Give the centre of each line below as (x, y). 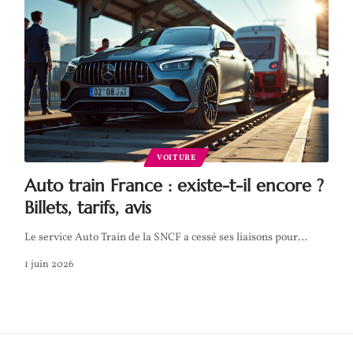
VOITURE (176, 157)
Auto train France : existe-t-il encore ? (174, 185)
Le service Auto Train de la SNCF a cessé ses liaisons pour (161, 237)
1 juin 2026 (49, 264)
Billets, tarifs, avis (87, 207)
